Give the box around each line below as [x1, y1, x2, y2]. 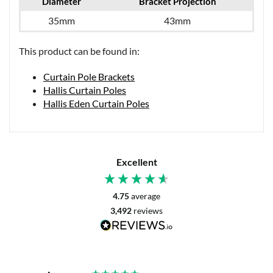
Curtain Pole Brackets [43, 71, 135, 83]
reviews [133, 205, 163, 216]
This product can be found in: [19, 45, 140, 57]
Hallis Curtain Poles [43, 84, 126, 96]
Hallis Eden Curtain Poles [43, 97, 149, 110]
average [131, 191, 160, 202]
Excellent [116, 156, 157, 168]
